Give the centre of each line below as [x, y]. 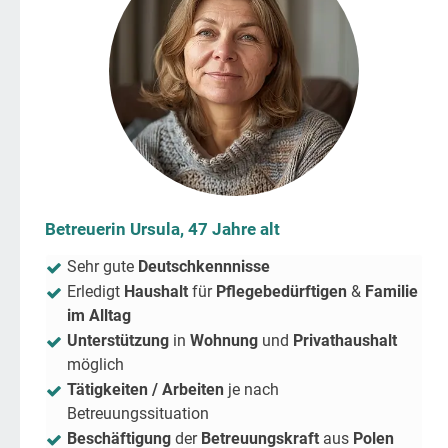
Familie [391, 292]
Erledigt [95, 292]
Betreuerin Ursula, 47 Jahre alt [162, 229]
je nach [251, 390]
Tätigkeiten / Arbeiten [145, 390]
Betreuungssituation [138, 414]
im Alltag [99, 316]
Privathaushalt [345, 341]
